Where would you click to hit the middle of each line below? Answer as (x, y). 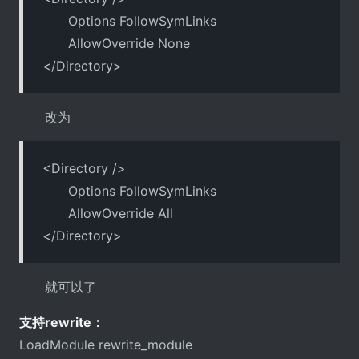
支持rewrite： (62, 322)
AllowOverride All (108, 213)
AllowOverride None (116, 43)
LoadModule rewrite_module (106, 344)
